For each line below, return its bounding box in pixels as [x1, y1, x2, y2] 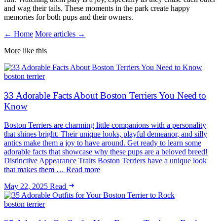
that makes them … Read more [4, 165, 100, 174]
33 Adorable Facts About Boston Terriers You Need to [4, 90, 207, 101]
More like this [4, 46, 47, 55]
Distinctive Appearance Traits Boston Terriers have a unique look [4, 156, 207, 165]
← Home [4, 29, 33, 38]
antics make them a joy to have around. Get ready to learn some [4, 139, 201, 147]
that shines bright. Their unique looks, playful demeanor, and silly [4, 130, 207, 139]
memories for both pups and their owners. [4, 12, 133, 21]
